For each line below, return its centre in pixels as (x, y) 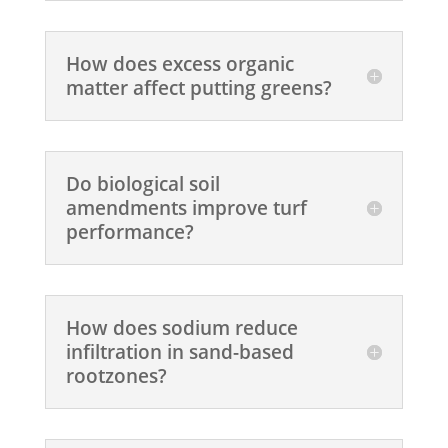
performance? (129, 231)
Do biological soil (142, 183)
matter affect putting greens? (198, 87)
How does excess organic (179, 63)
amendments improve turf (186, 207)
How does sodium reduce (181, 327)
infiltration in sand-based (179, 351)
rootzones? (116, 375)
